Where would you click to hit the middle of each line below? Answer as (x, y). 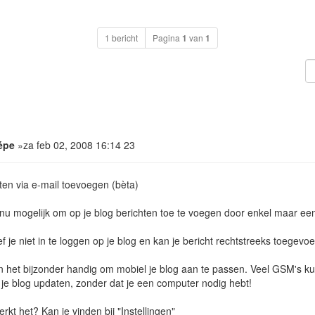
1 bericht (121, 37)
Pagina (167, 37)
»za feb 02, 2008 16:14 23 (75, 144)
